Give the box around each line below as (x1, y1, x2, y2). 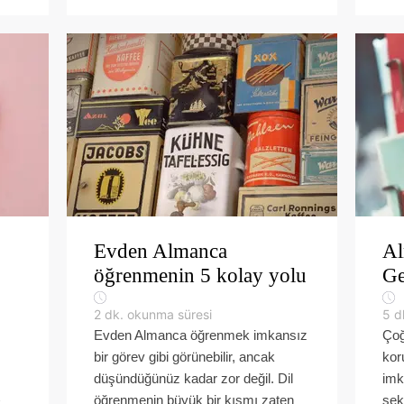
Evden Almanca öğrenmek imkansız (94, 327, 308, 343)
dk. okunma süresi (105, 307, 212, 322)
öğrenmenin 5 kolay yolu (94, 264, 307, 287)
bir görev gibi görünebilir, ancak (94, 349, 275, 364)
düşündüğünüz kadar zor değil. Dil (94, 371, 293, 386)
